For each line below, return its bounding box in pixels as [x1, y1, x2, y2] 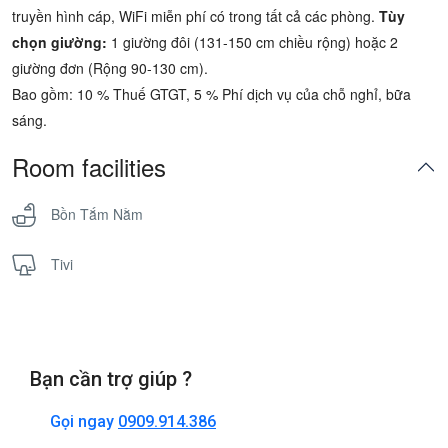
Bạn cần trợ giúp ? [30, 367, 192, 391]
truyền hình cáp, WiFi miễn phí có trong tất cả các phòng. [12, 6, 379, 26]
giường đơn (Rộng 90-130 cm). [12, 58, 208, 78]
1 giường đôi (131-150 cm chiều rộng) [107, 32, 355, 52]
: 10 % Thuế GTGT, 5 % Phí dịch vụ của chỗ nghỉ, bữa [69, 84, 411, 104]
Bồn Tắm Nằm [51, 204, 143, 224]
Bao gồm [12, 84, 69, 104]
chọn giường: [12, 32, 107, 52]
